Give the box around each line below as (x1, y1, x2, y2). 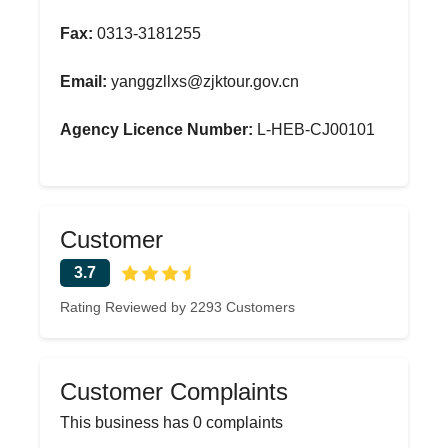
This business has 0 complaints (60, 414, 283, 431)
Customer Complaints (60, 378, 288, 405)
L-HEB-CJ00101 (253, 121, 375, 138)
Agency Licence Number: (60, 121, 253, 138)
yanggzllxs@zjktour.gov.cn (107, 73, 299, 90)
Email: (60, 73, 107, 90)
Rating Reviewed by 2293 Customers (60, 299, 295, 315)
